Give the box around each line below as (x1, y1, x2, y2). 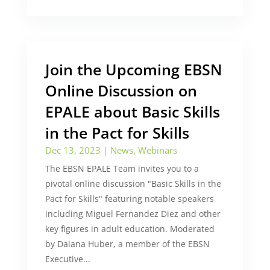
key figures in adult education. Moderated (45, 223, 215, 234)
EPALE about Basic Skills (45, 101, 220, 122)
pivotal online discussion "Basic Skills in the (45, 178, 221, 189)
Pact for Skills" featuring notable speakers (45, 193, 214, 204)
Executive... (45, 253, 90, 265)
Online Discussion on (45, 80, 197, 101)
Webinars (137, 144, 177, 156)
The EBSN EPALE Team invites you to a (45, 163, 199, 174)
